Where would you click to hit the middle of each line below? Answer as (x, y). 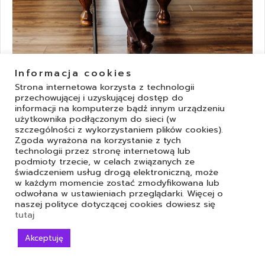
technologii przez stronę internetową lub (103, 151)
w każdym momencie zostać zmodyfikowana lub (117, 183)
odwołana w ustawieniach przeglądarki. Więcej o (119, 193)
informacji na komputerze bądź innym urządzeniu (120, 108)
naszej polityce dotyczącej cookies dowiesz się (115, 204)
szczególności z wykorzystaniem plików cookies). (119, 130)
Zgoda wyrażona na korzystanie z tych (98, 140)
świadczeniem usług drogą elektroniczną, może (117, 172)
